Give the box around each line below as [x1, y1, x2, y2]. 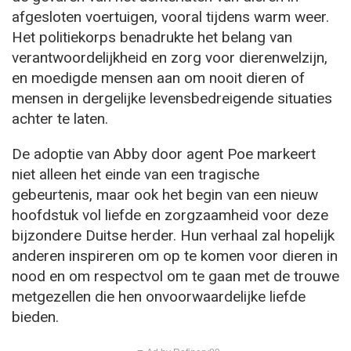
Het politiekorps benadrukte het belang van [12, 27, 292, 46]
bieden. [12, 307, 59, 326]
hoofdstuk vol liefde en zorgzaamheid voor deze [12, 205, 328, 224]
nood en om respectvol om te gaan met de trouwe [12, 266, 339, 285]
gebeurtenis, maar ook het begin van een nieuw [12, 185, 318, 204]
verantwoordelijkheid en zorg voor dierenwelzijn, [12, 48, 327, 67]
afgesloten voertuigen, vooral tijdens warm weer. [12, 7, 329, 26]
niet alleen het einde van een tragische [12, 165, 259, 183]
